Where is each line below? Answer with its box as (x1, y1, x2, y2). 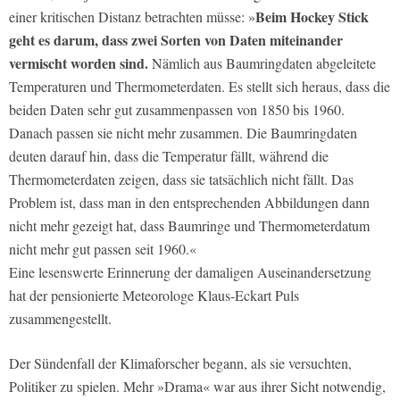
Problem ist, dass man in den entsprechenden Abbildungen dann (9, 193, 370, 212)
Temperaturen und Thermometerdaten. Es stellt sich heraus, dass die (9, 77, 390, 96)
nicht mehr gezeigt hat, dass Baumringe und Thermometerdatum (9, 216, 370, 236)
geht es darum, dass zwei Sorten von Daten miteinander (9, 29, 343, 51)
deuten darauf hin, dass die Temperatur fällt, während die (9, 146, 329, 166)
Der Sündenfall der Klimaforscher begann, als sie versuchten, (9, 354, 352, 373)
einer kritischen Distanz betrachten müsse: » (9, 7, 255, 27)
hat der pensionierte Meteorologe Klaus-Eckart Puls (9, 286, 299, 305)
